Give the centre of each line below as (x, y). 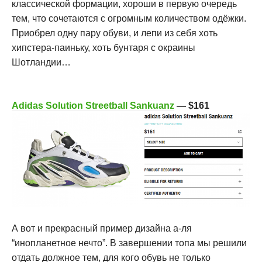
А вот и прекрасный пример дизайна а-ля (102, 229)
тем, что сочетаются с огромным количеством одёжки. (129, 18)
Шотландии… (41, 62)
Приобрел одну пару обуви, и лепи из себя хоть (115, 33)
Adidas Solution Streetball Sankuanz (93, 105)
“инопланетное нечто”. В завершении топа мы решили (129, 243)
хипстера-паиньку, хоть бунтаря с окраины (104, 47)
